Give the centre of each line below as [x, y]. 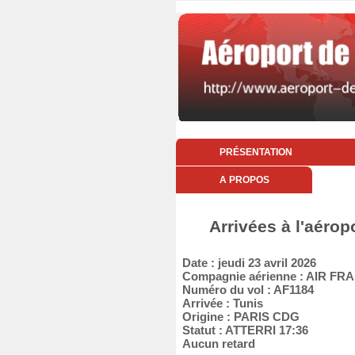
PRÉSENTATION [256, 152]
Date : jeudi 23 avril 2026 [246, 263]
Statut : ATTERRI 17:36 [242, 330]
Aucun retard [216, 344]
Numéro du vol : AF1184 [245, 290]
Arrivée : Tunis [219, 303]
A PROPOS [244, 180]
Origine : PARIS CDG [238, 317]
